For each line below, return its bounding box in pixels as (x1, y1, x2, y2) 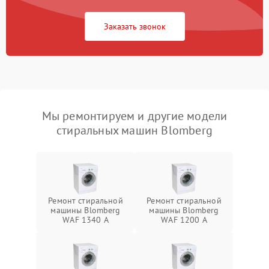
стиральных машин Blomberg (56, 122, 213, 139)
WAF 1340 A (62, 214, 109, 226)
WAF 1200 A (161, 214, 207, 226)
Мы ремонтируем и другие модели (41, 108, 228, 124)
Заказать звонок (103, 21, 166, 32)
